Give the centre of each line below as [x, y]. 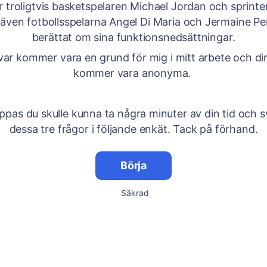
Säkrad [135, 193]
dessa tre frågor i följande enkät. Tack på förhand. [133, 129]
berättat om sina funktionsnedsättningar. [133, 37]
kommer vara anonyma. [133, 73]
